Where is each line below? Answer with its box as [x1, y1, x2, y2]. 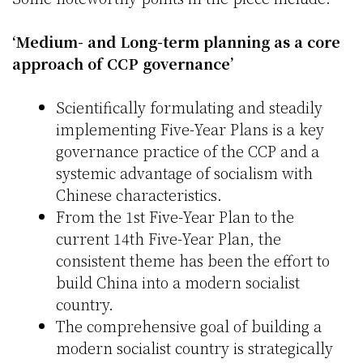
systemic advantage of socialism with [56, 162, 313, 184]
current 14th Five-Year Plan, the [56, 228, 281, 250]
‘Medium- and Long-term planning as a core [12, 31, 340, 53]
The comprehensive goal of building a [56, 315, 322, 337]
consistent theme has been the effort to [56, 250, 330, 271]
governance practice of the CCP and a [56, 140, 319, 162]
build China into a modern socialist [56, 271, 300, 293]
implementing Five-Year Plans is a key [56, 118, 324, 140]
